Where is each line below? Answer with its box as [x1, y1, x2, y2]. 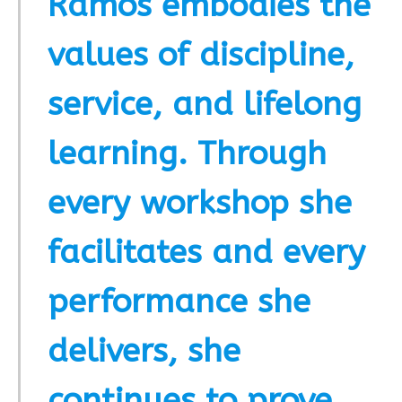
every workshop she [48, 184, 352, 223]
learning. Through [48, 135, 327, 173]
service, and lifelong [48, 85, 362, 124]
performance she [48, 283, 310, 321]
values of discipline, [48, 36, 354, 74]
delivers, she [48, 332, 240, 371]
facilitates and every [48, 233, 365, 272]
